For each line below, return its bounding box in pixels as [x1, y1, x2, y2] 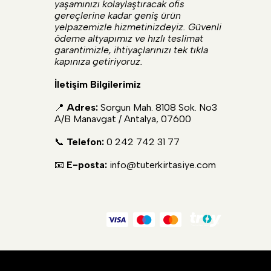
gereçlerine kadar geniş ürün [54, 10, 181, 21]
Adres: [67, 102, 98, 113]
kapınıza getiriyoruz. [54, 56, 143, 67]
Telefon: [67, 136, 104, 148]
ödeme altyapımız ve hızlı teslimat [54, 33, 203, 44]
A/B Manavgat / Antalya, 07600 [54, 113, 194, 125]
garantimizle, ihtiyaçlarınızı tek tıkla [54, 44, 208, 56]
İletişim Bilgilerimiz [54, 79, 141, 90]
